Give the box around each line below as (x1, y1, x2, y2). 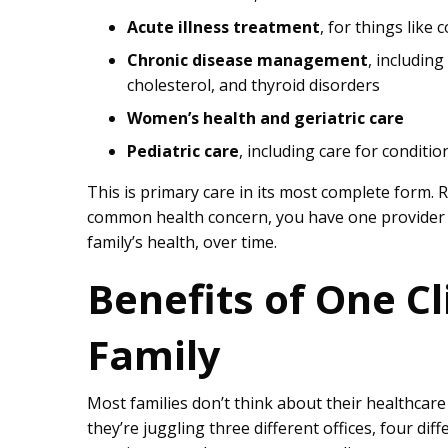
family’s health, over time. (87, 231, 277, 254)
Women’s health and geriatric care (127, 107, 404, 130)
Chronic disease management (127, 49, 368, 72)
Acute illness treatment (127, 16, 320, 39)
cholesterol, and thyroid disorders (127, 74, 380, 97)
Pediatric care (127, 140, 239, 163)
